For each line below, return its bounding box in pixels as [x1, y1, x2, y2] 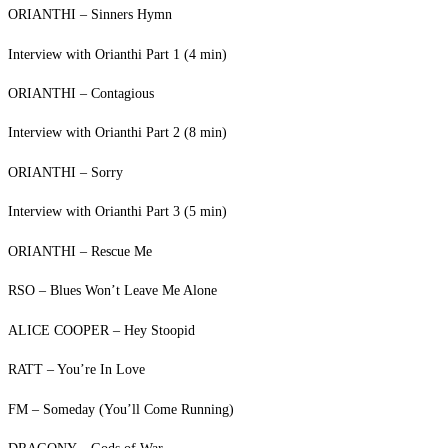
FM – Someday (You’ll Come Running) [8, 401, 234, 418]
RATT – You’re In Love [8, 361, 145, 378]
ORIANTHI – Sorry [8, 164, 123, 181]
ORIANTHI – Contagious [8, 85, 154, 102]
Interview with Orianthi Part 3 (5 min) [8, 203, 227, 220]
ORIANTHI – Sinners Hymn [8, 6, 172, 23]
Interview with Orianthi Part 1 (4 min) [8, 46, 227, 63]
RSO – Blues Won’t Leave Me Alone [8, 282, 217, 299]
